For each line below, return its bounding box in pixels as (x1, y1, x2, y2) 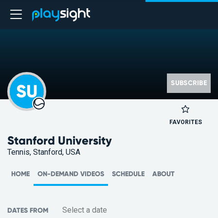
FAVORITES (169, 119, 202, 126)
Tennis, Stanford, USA (7, 147, 80, 157)
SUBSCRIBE (171, 79, 207, 87)
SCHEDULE (112, 170, 145, 178)
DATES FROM (7, 206, 48, 215)
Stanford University (7, 133, 112, 147)
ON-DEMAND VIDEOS (37, 170, 104, 178)
